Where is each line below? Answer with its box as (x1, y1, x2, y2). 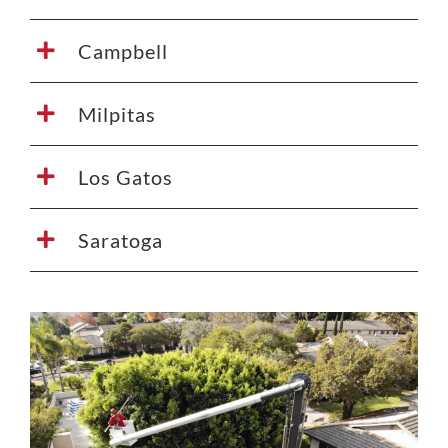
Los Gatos (77, 164, 173, 189)
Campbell (77, 38, 168, 63)
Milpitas (77, 101, 156, 126)
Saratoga (77, 227, 163, 252)
